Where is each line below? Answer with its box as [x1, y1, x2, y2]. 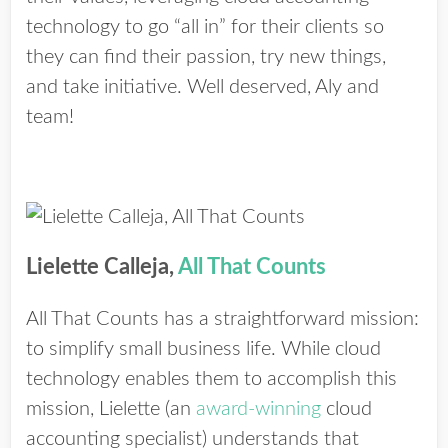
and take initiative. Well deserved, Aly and [26, 77, 379, 97]
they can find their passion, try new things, [26, 47, 386, 67]
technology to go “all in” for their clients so [26, 17, 384, 37]
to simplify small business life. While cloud [26, 339, 381, 359]
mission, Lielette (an [26, 399, 196, 419]
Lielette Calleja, [26, 256, 178, 278]
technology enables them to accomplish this [26, 369, 397, 389]
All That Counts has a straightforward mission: [26, 309, 419, 329]
